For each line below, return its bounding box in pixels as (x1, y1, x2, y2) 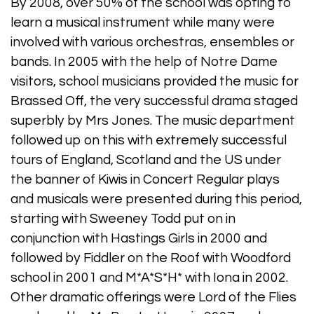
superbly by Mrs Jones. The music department (11, 114, 295, 128)
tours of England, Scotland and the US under (11, 153, 281, 168)
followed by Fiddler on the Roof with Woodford (11, 251, 291, 266)
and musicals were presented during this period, (11, 192, 302, 207)
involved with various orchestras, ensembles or (11, 35, 294, 50)
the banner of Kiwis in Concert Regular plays (11, 172, 280, 187)
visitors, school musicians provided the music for (11, 74, 299, 89)
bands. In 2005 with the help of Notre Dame (11, 55, 278, 69)
